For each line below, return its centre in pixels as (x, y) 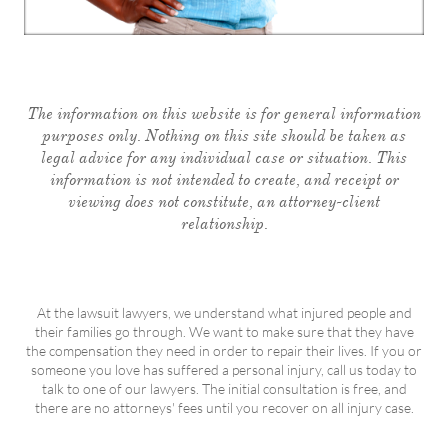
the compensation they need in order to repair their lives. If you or (224, 350)
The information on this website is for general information (224, 114)
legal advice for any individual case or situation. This (224, 158)
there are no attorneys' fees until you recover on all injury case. (224, 407)
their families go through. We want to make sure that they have (224, 331)
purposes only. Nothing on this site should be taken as (224, 136)
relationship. (224, 224)
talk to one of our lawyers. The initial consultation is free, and (224, 388)
